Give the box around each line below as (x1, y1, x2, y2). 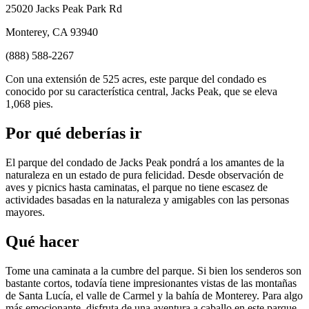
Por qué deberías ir (6, 124, 142, 143)
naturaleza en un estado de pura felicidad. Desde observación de (6, 169, 283, 181)
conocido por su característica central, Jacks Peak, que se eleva (6, 86, 277, 98)
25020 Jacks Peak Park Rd (6, 3, 122, 15)
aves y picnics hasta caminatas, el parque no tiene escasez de (6, 181, 268, 194)
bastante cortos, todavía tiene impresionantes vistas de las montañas (6, 277, 297, 289)
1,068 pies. (6, 98, 53, 110)
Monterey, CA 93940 (6, 26, 98, 39)
